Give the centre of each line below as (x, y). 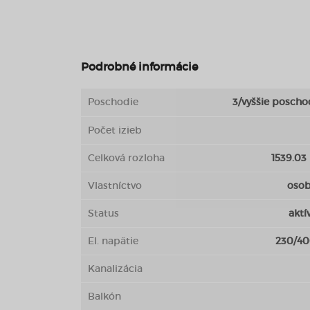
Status (103, 213)
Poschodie (113, 102)
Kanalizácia (115, 268)
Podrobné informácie (139, 66)
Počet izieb (115, 130)
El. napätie (113, 241)
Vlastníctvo (115, 185)
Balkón (104, 296)
